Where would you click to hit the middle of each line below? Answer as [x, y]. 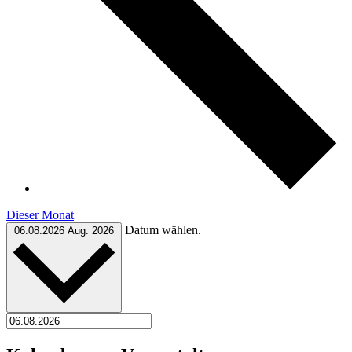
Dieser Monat [40, 214]
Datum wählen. [163, 229]
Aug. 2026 [91, 230]
